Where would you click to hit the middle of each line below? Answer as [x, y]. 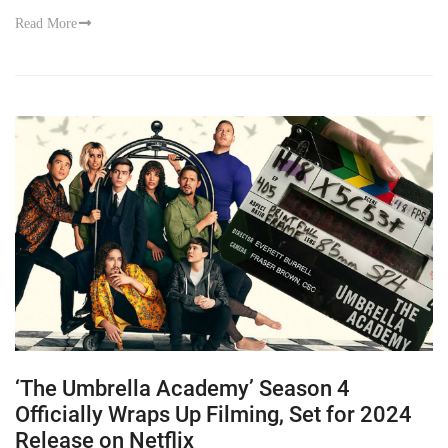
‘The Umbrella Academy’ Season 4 [182, 389]
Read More [46, 23]
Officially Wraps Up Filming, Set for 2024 [213, 415]
